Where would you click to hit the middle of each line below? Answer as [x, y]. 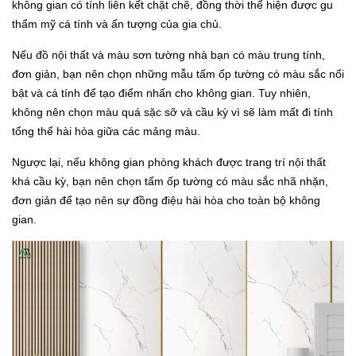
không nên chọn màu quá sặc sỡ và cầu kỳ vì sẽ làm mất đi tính [172, 112]
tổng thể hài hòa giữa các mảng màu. [106, 132]
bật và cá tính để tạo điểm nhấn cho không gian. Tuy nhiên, [161, 93]
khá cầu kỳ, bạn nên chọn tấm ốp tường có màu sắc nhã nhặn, [170, 182]
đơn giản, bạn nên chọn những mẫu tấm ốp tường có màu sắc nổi [178, 74]
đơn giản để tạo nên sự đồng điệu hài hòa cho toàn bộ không [166, 201]
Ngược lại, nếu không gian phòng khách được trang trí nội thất [169, 163]
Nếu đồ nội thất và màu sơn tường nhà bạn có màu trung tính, [168, 55]
